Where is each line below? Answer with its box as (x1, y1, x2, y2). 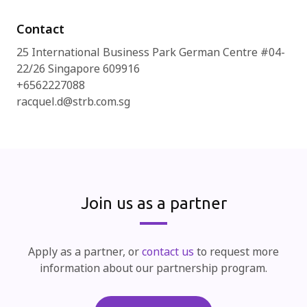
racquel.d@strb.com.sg (16, 94, 130, 110)
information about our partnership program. (40, 260, 267, 276)
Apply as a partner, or (28, 244, 142, 260)
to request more (194, 244, 279, 260)
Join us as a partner (80, 194, 227, 212)
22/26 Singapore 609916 (16, 61, 140, 77)
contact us (142, 244, 194, 260)
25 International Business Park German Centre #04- (16, 45, 285, 60)
